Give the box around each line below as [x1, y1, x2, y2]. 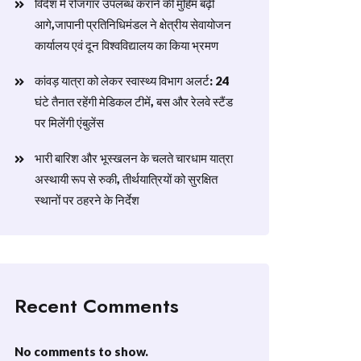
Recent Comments [15, 292, 179, 320]
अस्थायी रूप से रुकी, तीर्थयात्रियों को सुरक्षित [35, 172, 218, 186]
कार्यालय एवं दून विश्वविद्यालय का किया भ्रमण [35, 38, 218, 52]
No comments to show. [15, 344, 148, 359]
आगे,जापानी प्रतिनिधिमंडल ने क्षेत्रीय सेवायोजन [35, 17, 231, 31]
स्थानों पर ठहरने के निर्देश [35, 193, 139, 207]
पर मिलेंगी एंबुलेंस [35, 115, 104, 130]
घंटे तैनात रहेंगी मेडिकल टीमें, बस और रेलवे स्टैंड [35, 94, 233, 109]
